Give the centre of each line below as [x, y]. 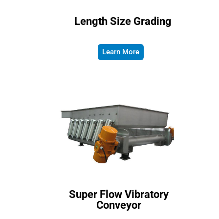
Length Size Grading [123, 21]
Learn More [121, 52]
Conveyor [119, 205]
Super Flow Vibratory [119, 194]
